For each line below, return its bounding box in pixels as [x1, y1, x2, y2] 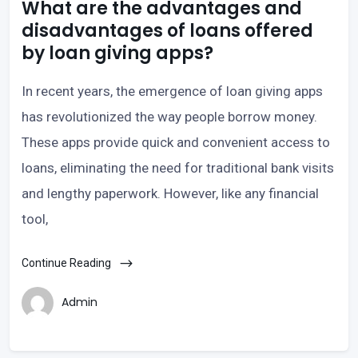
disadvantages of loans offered [22, 18, 313, 43]
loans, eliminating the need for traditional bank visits [22, 159, 334, 176]
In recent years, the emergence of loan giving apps [22, 82, 323, 99]
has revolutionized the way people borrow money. [22, 108, 317, 125]
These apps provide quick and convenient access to [22, 133, 330, 150]
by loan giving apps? [22, 40, 213, 66]
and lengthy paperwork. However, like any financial [22, 185, 319, 201]
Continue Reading [22, 256, 113, 269]
